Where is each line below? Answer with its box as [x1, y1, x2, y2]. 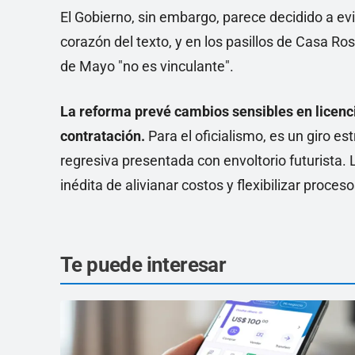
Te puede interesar [60, 253, 227, 277]
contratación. [60, 128, 145, 145]
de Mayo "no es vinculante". [60, 58, 234, 75]
